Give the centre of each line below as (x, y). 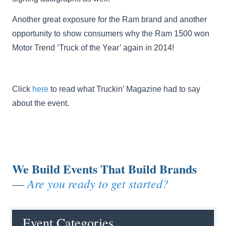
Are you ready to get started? (98, 183)
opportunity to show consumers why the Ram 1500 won (111, 33)
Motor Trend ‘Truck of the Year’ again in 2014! (93, 47)
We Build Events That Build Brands (105, 168)
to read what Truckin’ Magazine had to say (125, 89)
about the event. (41, 103)
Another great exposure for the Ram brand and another (110, 19)
